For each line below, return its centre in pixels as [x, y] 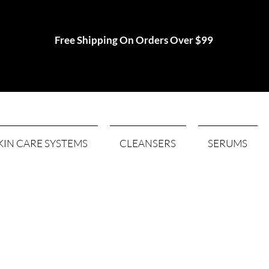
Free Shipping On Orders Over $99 [134, 40]
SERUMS [228, 143]
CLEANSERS [148, 143]
